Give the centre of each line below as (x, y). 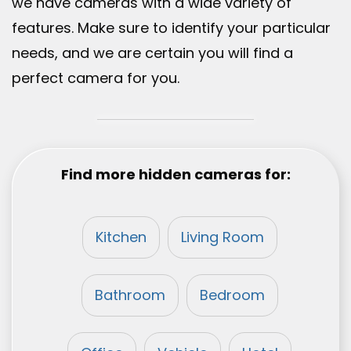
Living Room (222, 237)
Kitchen (121, 237)
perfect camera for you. (96, 78)
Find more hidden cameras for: (175, 175)
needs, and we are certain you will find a (152, 53)
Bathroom (130, 295)
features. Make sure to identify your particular (171, 28)
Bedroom (232, 295)
